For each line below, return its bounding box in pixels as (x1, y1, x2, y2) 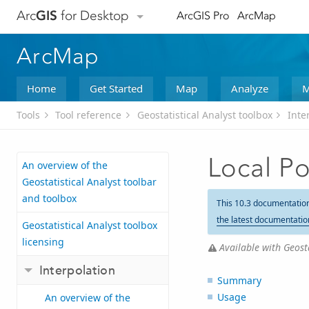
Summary (217, 273, 261, 287)
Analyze (230, 81, 268, 95)
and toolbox (22, 192, 77, 206)
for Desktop (57, 8, 129, 24)
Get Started (89, 81, 143, 95)
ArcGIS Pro (176, 9, 230, 23)
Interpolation (39, 262, 116, 279)
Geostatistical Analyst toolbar (22, 175, 157, 189)
